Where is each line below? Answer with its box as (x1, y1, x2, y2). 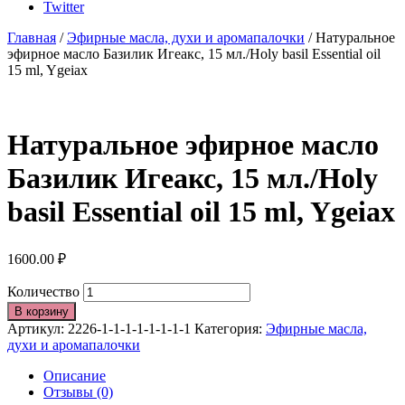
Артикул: (7, 320, 68, 336)
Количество (7, 283, 80, 299)
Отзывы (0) (43, 383, 113, 400)
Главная (7, 30, 56, 45)
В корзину (14, 304, 69, 318)
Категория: (194, 320, 266, 336)
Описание (43, 367, 106, 383)
